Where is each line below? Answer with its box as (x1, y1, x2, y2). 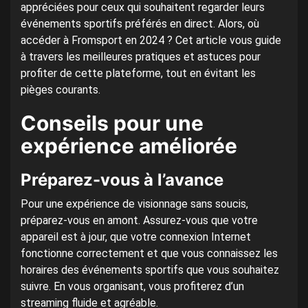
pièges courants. (21, 83, 100, 97)
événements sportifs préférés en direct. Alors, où (21, 17, 259, 31)
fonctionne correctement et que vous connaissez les (21, 247, 278, 261)
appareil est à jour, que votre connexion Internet (21, 230, 251, 244)
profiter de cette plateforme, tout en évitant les (21, 67, 256, 80)
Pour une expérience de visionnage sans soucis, (21, 197, 248, 211)
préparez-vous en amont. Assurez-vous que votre (21, 214, 258, 228)
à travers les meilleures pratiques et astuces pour (21, 50, 261, 64)
